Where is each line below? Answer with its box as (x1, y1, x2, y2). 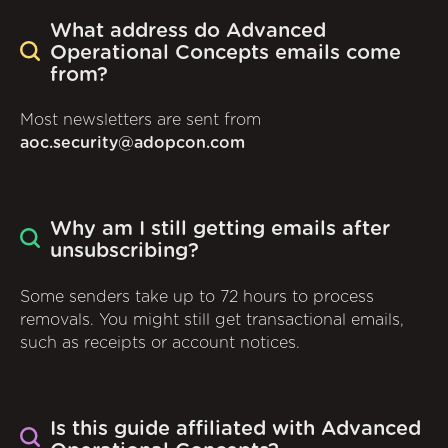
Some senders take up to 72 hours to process (20, 288, 374, 305)
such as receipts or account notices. (20, 334, 300, 351)
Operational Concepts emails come (50, 43, 401, 64)
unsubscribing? (50, 241, 199, 262)
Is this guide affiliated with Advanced (50, 418, 421, 439)
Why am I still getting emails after (50, 219, 390, 240)
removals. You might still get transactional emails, (20, 311, 404, 328)
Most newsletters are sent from (20, 112, 261, 129)
